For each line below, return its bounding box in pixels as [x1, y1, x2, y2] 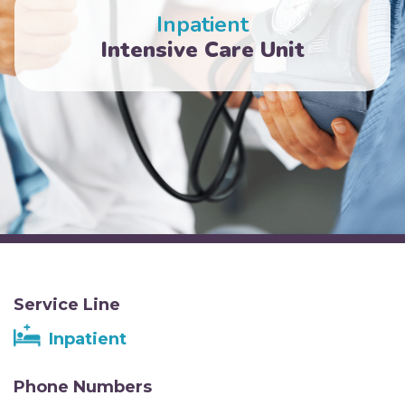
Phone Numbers [14, 376, 152, 397]
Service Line [14, 294, 120, 315]
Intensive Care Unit [100, 34, 305, 64]
